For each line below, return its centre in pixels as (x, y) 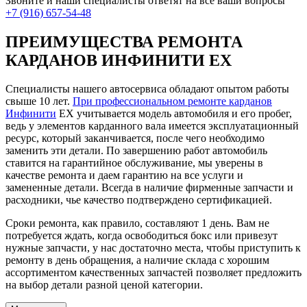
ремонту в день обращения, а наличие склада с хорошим (137, 260)
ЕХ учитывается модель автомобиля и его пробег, (174, 114)
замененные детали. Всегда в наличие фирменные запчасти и (149, 188)
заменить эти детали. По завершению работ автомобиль (136, 151)
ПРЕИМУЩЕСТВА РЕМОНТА (124, 41)
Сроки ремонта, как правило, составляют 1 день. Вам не (137, 223)
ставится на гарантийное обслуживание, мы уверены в (134, 163)
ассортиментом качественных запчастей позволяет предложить (153, 273)
